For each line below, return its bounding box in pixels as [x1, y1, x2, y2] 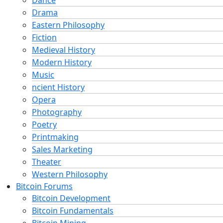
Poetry [32, 118, 57, 130]
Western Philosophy [32, 168, 108, 180]
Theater [32, 156, 61, 167]
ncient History [32, 81, 85, 93]
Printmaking [32, 131, 79, 142]
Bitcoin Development [32, 192, 111, 204]
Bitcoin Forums [16, 180, 73, 192]
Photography [32, 106, 82, 117]
